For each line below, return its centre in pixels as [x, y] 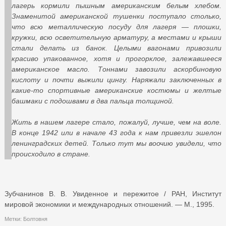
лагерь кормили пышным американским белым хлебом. [117, 5]
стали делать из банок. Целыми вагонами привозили [117, 48]
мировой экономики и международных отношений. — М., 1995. [109, 204]
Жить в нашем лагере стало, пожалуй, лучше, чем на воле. [117, 122]
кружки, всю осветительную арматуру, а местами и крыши [117, 37]
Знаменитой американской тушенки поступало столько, [117, 16]
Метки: [14, 219]
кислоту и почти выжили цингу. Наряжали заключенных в [117, 79]
